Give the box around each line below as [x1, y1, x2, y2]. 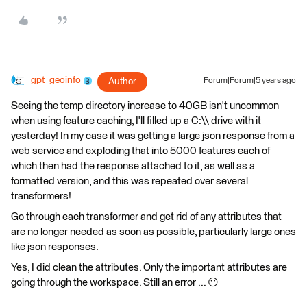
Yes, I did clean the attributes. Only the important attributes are [11, 262, 287, 273]
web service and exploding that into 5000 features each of [11, 146, 270, 156]
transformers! [11, 191, 71, 201]
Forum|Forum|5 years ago [204, 77, 296, 85]
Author [108, 77, 136, 86]
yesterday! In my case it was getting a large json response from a [11, 131, 295, 141]
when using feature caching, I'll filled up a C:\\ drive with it [11, 116, 261, 126]
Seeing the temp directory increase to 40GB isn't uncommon [11, 101, 279, 111]
